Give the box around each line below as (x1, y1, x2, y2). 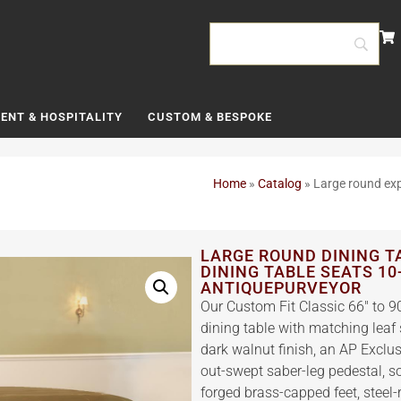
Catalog (258, 176, 302, 191)
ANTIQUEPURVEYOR (200, 278, 362, 297)
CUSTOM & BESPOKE (147, 109, 272, 124)
